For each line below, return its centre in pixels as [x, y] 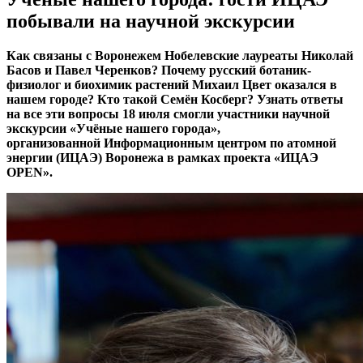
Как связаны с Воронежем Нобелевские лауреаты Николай [180, 55]
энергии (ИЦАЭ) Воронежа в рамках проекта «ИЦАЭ [162, 157]
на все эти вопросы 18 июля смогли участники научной [168, 113]
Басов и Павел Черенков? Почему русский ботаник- [159, 70]
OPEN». [30, 172]
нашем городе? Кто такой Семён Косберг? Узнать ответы [175, 99]
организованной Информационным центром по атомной [171, 143]
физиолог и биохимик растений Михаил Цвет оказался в [172, 84]
